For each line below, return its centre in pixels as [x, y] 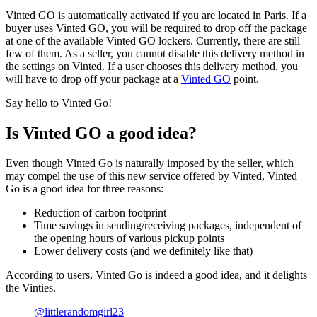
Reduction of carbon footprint [100, 212]
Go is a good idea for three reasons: [85, 188]
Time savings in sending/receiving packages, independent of [168, 225]
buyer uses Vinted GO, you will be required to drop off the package [156, 28]
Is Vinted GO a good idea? [101, 133]
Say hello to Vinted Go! [59, 103]
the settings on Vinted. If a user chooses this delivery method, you [152, 67]
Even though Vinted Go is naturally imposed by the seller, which [150, 163]
